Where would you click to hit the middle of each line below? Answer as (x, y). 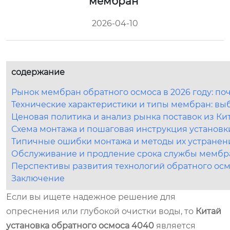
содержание (38, 72)
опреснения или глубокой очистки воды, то (101, 211)
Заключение (38, 178)
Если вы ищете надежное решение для (91, 197)
